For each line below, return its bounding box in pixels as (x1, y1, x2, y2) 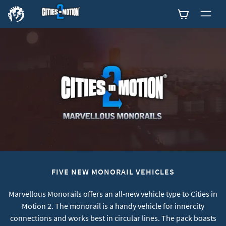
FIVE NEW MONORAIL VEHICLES (51, 166, 175, 177)
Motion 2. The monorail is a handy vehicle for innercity (22, 200, 204, 211)
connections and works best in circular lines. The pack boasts (10, 212, 216, 223)
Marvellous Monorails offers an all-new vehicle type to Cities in (9, 188, 217, 199)
